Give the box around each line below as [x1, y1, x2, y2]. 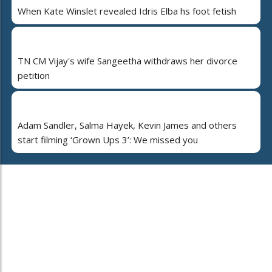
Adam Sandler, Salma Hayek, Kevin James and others [18, 118, 237, 131]
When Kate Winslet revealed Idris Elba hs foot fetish [18, 4, 236, 17]
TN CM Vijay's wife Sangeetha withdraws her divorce [18, 54, 237, 67]
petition [18, 69, 50, 81]
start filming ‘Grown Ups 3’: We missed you [18, 133, 198, 146]
